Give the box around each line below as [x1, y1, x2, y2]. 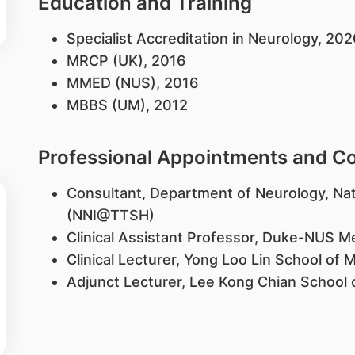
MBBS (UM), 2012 [66, 97, 188, 113]
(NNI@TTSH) [66, 207, 155, 223]
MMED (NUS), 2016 [66, 74, 198, 91]
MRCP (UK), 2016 [66, 52, 185, 69]
